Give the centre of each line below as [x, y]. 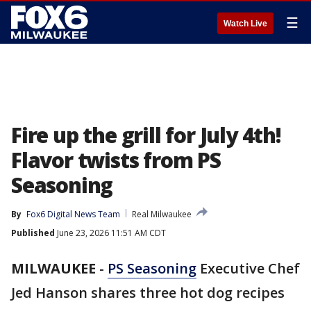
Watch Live [245, 24]
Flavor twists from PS [116, 160]
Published [33, 233]
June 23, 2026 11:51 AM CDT [110, 233]
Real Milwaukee [162, 214]
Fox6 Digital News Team [73, 214]
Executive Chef [248, 268]
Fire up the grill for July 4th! [146, 135]
